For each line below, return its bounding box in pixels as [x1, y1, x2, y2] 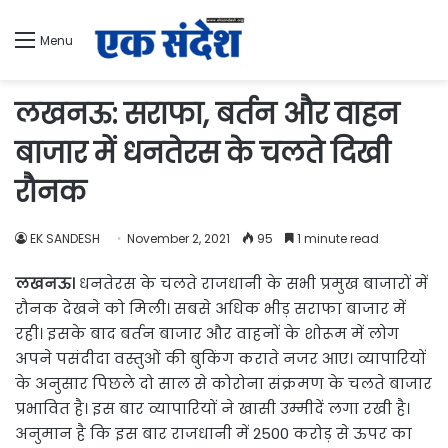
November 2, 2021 [127, 229, 230, 247]
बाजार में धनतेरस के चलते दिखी [15, 133, 390, 173]
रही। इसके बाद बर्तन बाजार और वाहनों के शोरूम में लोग [15, 322, 399, 344]
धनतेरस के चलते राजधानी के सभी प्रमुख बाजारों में [79, 272, 428, 294]
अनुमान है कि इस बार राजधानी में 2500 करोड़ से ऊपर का [15, 422, 412, 444]
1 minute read [294, 229, 379, 247]
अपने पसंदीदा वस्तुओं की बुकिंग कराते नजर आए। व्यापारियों [15, 347, 426, 369]
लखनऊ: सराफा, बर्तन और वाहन [15, 94, 399, 134]
